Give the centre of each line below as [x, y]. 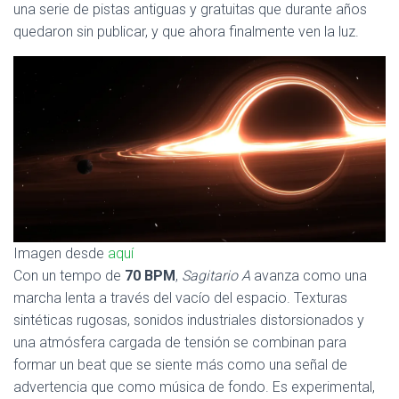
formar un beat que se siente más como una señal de [180, 365]
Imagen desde [61, 253]
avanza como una [309, 276]
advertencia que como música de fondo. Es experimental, [194, 387]
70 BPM [150, 276]
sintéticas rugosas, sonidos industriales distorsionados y [189, 320]
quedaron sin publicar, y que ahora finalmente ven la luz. [186, 32]
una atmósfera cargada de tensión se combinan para [180, 342]
